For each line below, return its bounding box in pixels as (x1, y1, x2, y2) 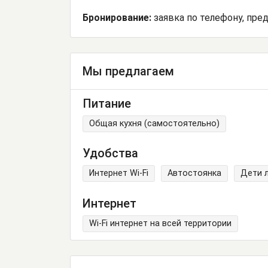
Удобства (83, 146, 138, 161)
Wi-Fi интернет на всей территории (89, 218, 232, 229)
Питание (83, 96, 131, 111)
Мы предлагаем (83, 64, 174, 79)
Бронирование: (83, 12, 151, 24)
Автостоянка (167, 168, 221, 179)
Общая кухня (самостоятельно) (89, 118, 220, 129)
